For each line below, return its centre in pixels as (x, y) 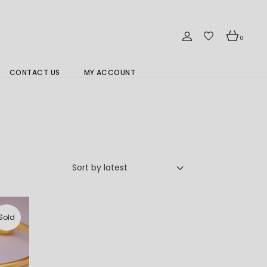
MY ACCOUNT (110, 72)
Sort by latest (100, 167)
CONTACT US (35, 72)
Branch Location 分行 (51, 96)
